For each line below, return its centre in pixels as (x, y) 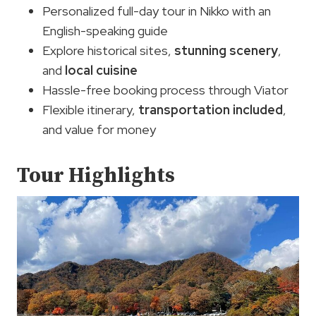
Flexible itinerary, (90, 110)
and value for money (99, 130)
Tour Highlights (96, 176)
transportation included (211, 110)
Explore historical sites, (108, 51)
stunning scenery (226, 51)
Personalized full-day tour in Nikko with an (157, 11)
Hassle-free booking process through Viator (165, 90)
